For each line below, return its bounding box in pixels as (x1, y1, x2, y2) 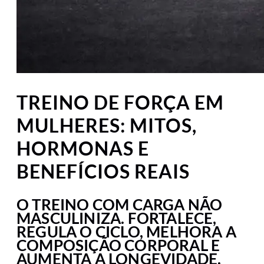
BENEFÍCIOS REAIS (16, 159, 190, 183)
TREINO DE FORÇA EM (16, 90, 224, 114)
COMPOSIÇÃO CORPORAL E (16, 236, 220, 255)
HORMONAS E (16, 136, 149, 160)
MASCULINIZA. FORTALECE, (16, 209, 217, 227)
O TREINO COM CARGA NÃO (16, 196, 223, 214)
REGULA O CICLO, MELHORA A (16, 223, 237, 241)
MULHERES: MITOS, (16, 113, 197, 137)
